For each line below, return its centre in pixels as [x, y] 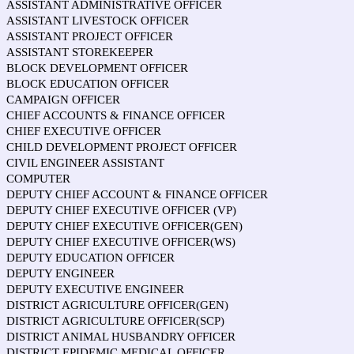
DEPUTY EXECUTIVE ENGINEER [95, 289]
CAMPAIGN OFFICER [63, 100]
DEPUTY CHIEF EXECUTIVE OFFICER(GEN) [124, 226]
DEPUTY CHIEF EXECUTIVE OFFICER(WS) [121, 242]
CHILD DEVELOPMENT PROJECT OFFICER [122, 147]
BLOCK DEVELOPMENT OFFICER [97, 68]
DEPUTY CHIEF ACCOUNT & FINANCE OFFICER [137, 194]
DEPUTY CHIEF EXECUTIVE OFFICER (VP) [121, 210]
